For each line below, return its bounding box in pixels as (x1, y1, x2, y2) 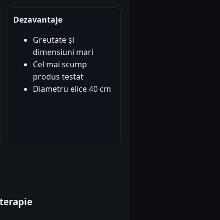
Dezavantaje (13, 14, 62, 26)
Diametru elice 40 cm (32, 83, 111, 95)
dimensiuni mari (32, 47, 93, 58)
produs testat (32, 71, 83, 82)
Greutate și (32, 34, 74, 46)
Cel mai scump (32, 59, 87, 70)
